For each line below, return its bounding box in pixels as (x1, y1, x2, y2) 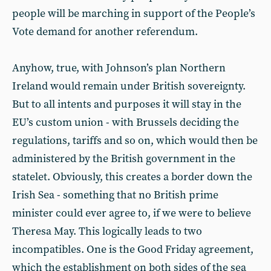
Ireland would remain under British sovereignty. (12, 79, 246, 93)
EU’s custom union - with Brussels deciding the (12, 116, 239, 129)
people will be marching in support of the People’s (12, 7, 255, 21)
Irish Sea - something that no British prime (12, 188, 218, 202)
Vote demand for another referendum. (12, 25, 198, 39)
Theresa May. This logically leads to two (12, 224, 202, 238)
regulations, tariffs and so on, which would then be (12, 134, 258, 148)
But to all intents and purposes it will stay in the (12, 97, 241, 111)
